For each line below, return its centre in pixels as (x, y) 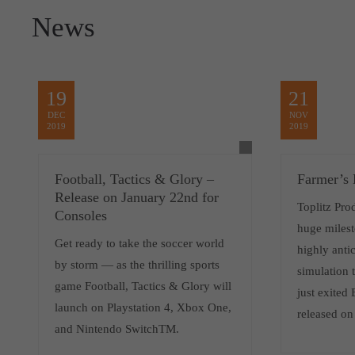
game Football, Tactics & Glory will (143, 286)
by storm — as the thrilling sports (137, 264)
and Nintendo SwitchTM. (117, 328)
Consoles (81, 215)
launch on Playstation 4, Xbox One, (143, 307)
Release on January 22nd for (137, 197)
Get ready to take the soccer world (140, 243)
